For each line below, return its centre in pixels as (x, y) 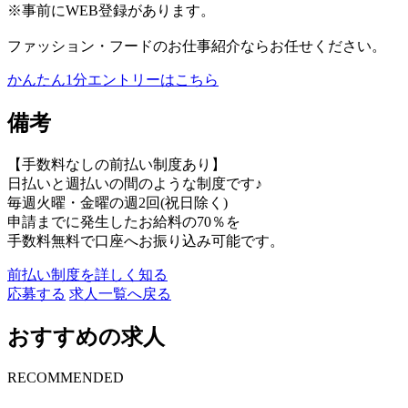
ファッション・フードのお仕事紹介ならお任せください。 (197, 46)
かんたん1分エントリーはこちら (113, 79)
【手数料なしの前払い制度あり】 (117, 164)
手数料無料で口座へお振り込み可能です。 (146, 240)
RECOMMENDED (66, 377)
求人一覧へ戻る (120, 293)
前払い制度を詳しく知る (87, 274)
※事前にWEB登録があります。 (111, 10)
